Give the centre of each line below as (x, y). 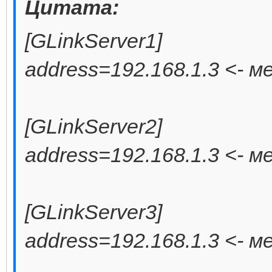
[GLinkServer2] (93, 126)
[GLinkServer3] (93, 212)
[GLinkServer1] (93, 40)
